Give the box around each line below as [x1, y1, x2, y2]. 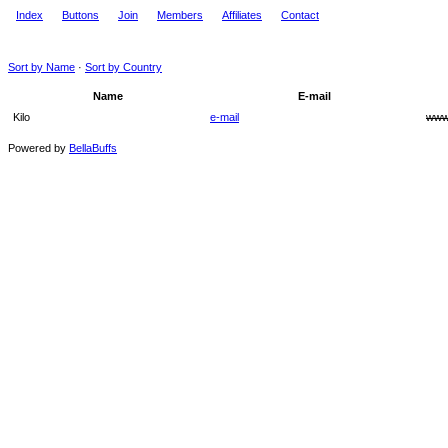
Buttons [62, 9, 99, 21]
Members [157, 9, 203, 21]
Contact [281, 9, 319, 21]
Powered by [8, 142, 69, 154]
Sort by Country [85, 61, 162, 73]
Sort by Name [8, 61, 75, 73]
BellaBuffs [69, 142, 117, 154]
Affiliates [222, 9, 262, 21]
